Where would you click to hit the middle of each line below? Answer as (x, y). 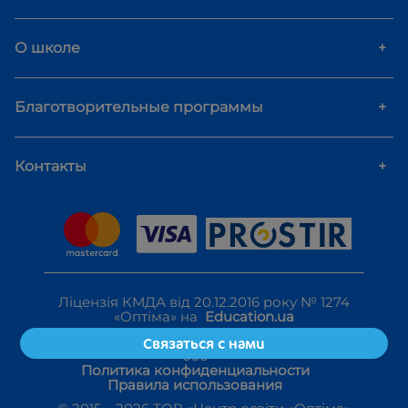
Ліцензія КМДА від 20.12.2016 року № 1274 (204, 301)
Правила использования (195, 384)
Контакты (51, 166)
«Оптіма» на (159, 316)
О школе (47, 47)
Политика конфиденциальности (195, 370)
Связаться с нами (204, 344)
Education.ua (250, 316)
